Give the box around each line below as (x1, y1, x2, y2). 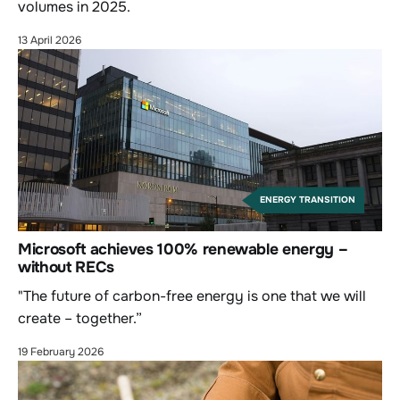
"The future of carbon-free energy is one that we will (18, 287, 366, 306)
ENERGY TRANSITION (260, 194, 355, 206)
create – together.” (18, 309, 142, 329)
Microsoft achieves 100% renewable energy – (18, 239, 348, 260)
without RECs (18, 257, 114, 278)
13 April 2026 (18, 33, 81, 48)
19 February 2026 (18, 345, 104, 360)
